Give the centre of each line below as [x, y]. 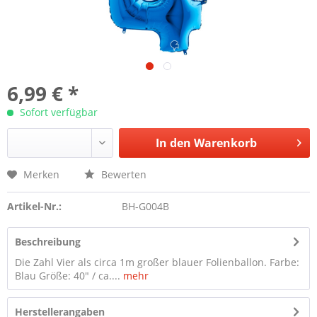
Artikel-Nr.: [34, 206]
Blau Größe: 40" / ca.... [68, 276]
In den [173, 143]
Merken [41, 174]
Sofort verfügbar [57, 112]
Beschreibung [48, 242]
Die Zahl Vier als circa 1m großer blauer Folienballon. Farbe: [157, 262]
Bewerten [122, 174]
